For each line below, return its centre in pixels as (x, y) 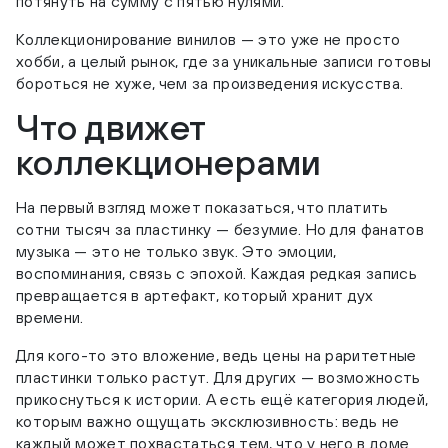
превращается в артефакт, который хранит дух (195, 295)
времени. (50, 317)
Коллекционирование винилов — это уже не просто (208, 39)
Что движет (111, 127)
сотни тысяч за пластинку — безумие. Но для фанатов (220, 229)
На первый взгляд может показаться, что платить (202, 207)
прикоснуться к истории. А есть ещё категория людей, (222, 399)
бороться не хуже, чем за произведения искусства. (210, 83)
